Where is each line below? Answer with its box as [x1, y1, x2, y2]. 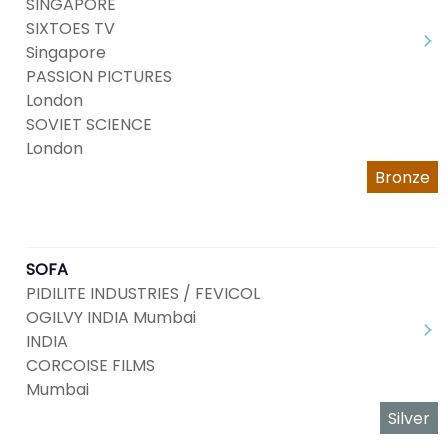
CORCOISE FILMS [26, 354, 155, 377]
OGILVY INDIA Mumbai [26, 306, 196, 329]
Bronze [375, 166, 430, 189]
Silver [388, 407, 430, 430]
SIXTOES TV [26, 17, 115, 40]
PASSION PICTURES [26, 65, 172, 88]
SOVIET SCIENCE [26, 113, 152, 136]
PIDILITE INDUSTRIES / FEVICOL [26, 282, 260, 305]
